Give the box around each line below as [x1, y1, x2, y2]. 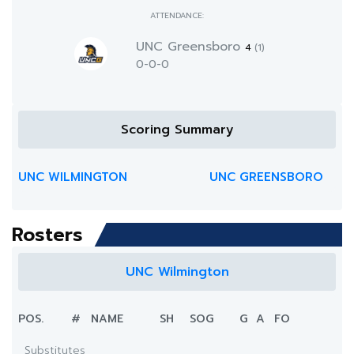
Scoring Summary [120, 120, 234, 139]
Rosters [12, 220, 83, 249]
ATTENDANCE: [150, 9, 204, 21]
